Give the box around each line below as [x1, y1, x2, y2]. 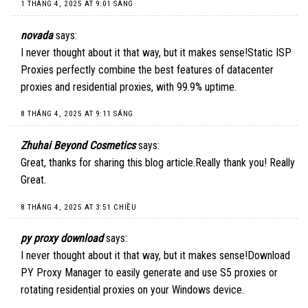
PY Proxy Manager [21, 266, 102, 280]
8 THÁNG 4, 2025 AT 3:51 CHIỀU [21, 202, 137, 212]
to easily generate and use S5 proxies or [102, 266, 278, 280]
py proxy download [21, 232, 103, 245]
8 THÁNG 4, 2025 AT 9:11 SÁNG [21, 109, 133, 119]
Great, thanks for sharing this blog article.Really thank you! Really [21, 155, 295, 169]
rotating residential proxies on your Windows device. [21, 283, 244, 297]
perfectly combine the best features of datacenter [54, 63, 274, 76]
